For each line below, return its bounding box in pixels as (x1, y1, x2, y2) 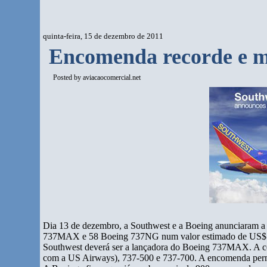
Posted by (53, 73, 83, 82)
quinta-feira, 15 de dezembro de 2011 (43, 32, 164, 41)
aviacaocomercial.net (83, 73, 141, 82)
